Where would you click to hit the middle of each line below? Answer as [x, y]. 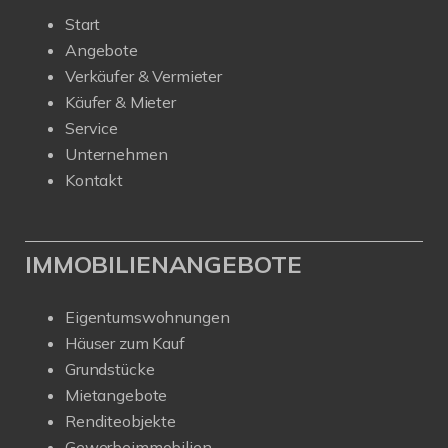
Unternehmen [116, 153]
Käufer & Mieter [120, 101]
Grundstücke [110, 368]
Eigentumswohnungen [147, 316]
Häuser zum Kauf [125, 342]
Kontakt [94, 179]
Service [91, 127]
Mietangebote [116, 394]
